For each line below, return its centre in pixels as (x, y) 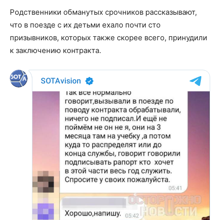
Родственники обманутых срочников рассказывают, (103, 12)
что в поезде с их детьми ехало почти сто (85, 25)
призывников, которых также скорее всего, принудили (109, 38)
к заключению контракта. (55, 51)
